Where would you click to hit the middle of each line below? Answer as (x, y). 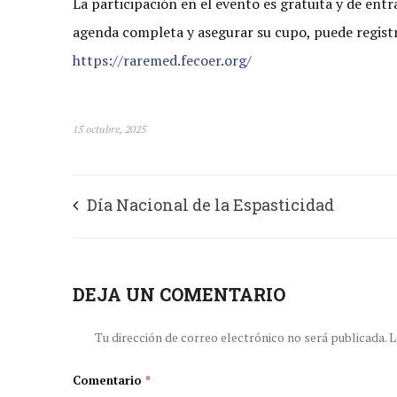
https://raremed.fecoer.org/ (162, 60)
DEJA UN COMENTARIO (179, 294)
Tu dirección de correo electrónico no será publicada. (241, 337)
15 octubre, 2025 (109, 129)
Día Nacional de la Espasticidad (210, 205)
